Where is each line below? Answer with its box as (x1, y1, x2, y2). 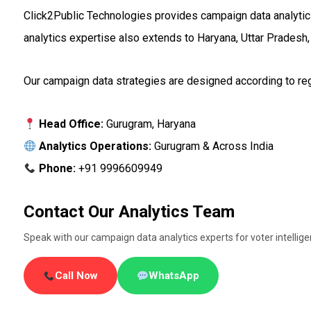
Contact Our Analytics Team (23, 202, 235, 222)
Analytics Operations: (35, 140, 151, 153)
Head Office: (35, 117, 103, 131)
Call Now (54, 269, 98, 283)
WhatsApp (148, 269, 199, 283)
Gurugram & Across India (151, 140, 274, 153)
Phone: (35, 162, 76, 176)
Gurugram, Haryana (103, 117, 196, 131)
